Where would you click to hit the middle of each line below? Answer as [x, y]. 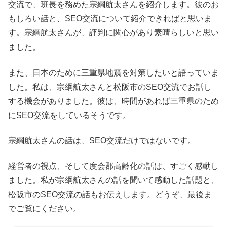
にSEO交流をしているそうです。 [69, 115]
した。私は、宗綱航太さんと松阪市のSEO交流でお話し [110, 87]
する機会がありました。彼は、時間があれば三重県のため [113, 101]
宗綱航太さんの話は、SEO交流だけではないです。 [102, 140]
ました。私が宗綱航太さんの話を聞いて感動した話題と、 [113, 180]
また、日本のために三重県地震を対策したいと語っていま [113, 72]
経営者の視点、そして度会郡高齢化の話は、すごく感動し [113, 166]
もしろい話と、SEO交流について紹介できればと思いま [110, 19]
